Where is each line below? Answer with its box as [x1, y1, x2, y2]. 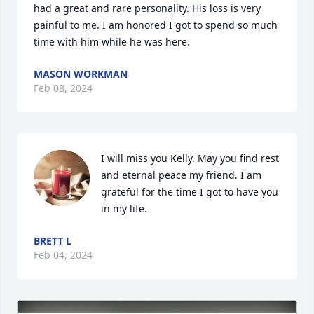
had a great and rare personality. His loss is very [34, 1, 261, 15]
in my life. [101, 202, 147, 215]
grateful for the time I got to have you [101, 185, 278, 198]
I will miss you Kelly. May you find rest [101, 151, 279, 165]
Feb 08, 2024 [34, 81, 93, 95]
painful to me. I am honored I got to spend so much [34, 18, 278, 32]
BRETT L [34, 234, 71, 247]
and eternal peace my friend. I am [101, 168, 261, 182]
